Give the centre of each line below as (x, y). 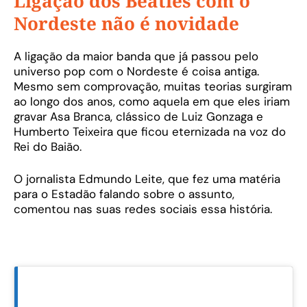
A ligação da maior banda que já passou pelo (136, 56)
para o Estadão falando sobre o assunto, (124, 194)
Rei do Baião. (48, 146)
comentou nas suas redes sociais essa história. (143, 209)
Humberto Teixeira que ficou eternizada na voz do (150, 131)
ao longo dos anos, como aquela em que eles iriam (152, 101)
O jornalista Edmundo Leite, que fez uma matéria (147, 179)
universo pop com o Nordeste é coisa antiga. (136, 71)
